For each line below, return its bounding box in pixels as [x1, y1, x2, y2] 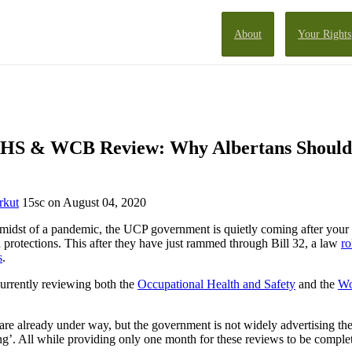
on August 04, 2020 [45, 195, 146, 209]
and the [295, 277, 338, 291]
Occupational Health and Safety [137, 277, 295, 291]
